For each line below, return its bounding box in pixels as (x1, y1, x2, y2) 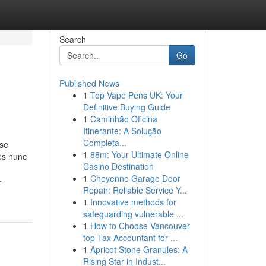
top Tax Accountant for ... (83, 232, 178, 243)
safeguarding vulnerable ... (83, 208, 183, 220)
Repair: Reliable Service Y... (83, 184, 187, 196)
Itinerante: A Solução (83, 125, 161, 137)
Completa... (83, 137, 126, 148)
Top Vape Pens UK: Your (90, 89, 183, 101)
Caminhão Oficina (90, 113, 157, 125)
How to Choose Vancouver (90, 220, 190, 232)
